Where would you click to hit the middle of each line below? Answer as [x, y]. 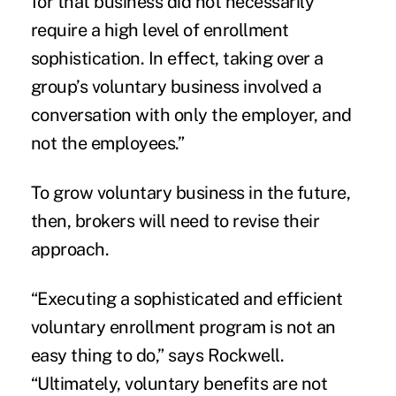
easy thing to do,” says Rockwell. [157, 356]
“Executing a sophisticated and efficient [187, 299]
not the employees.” [107, 144]
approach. [70, 250]
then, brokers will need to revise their [175, 221]
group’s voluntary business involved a [176, 87]
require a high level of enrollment [160, 30]
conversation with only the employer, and [191, 115]
